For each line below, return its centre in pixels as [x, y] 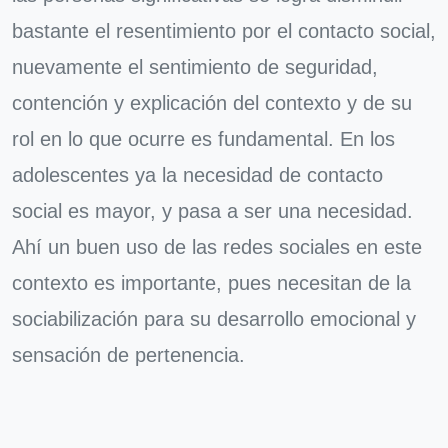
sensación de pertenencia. [128, 355]
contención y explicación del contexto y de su [212, 103]
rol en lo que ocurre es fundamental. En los [203, 139]
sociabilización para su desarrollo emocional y [214, 319]
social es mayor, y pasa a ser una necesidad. [212, 211]
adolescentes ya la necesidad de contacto [197, 175]
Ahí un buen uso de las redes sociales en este [217, 247]
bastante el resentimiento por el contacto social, [224, 31]
